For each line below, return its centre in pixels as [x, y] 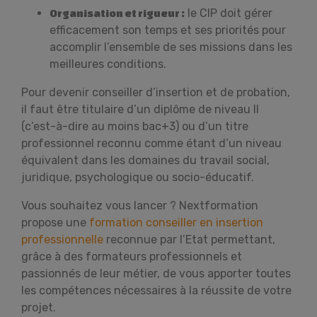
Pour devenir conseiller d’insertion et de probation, [156, 92]
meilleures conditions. [108, 64]
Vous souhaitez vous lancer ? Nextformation [140, 206]
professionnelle [62, 240]
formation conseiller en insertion [176, 223]
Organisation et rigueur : [117, 13]
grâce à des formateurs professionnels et [132, 257]
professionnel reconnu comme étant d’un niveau [151, 143]
